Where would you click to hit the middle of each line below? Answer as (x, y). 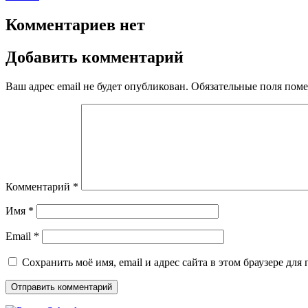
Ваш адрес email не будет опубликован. (97, 86)
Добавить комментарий (95, 57)
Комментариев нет (75, 25)
